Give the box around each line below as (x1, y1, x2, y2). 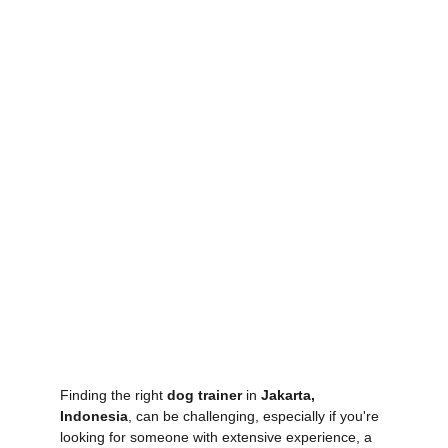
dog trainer (167, 387, 242, 403)
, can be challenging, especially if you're (128, 408, 383, 424)
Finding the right (60, 387, 167, 403)
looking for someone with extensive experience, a (60, 429, 376, 445)
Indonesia (60, 408, 128, 424)
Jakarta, (261, 387, 319, 403)
